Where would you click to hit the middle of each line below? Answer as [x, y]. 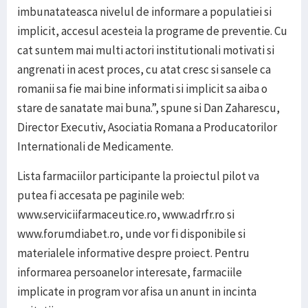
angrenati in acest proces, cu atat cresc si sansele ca [144, 70]
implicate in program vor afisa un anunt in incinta [137, 292]
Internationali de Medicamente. [95, 147]
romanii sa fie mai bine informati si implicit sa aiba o [142, 89]
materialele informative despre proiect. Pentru [133, 253]
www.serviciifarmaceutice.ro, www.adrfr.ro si [126, 215]
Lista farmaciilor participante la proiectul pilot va [138, 176]
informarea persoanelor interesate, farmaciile [130, 273]
